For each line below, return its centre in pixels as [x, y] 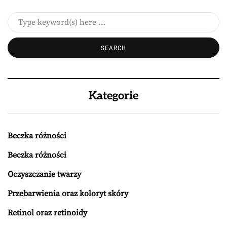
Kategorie [113, 96]
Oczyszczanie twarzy [44, 175]
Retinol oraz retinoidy [47, 213]
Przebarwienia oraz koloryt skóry [68, 194]
